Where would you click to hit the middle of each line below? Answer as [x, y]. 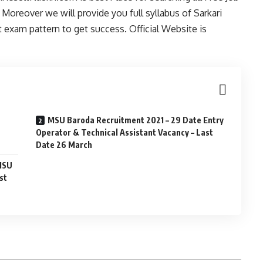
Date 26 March [64, 145]
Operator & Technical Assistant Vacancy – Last [125, 132]
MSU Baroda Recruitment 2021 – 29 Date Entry [136, 120]
